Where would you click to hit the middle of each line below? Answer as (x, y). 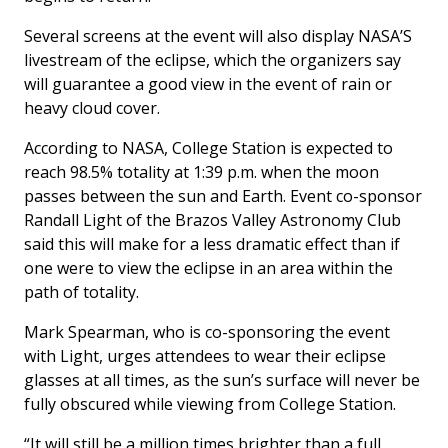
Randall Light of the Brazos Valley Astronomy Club (212, 220)
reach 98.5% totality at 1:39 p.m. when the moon (201, 172)
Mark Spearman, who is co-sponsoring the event (207, 332)
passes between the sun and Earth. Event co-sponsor (223, 196)
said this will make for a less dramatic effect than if (212, 244)
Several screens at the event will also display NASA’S (218, 36)
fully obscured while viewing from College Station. (210, 404)
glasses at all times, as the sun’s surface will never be (222, 380)
